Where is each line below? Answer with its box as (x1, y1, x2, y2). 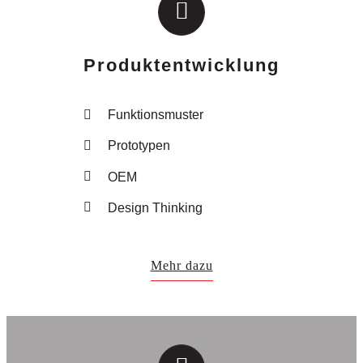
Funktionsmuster (107, 108, 203, 122)
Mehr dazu (150, 258, 213, 273)
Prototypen (107, 139, 170, 153)
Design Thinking (107, 200, 203, 215)
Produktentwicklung (83, 55, 280, 76)
